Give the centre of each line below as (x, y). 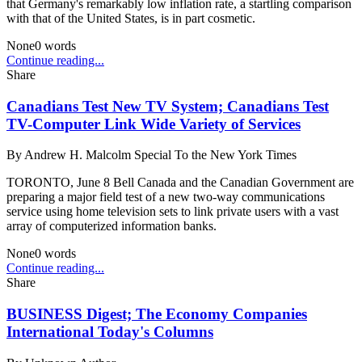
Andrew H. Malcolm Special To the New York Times (160, 155)
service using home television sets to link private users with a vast (173, 212)
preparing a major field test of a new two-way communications (166, 197)
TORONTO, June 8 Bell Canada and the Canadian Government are (180, 183)
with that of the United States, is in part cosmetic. (131, 18)
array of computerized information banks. (112, 226)
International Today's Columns (110, 332)
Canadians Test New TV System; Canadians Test (168, 106)
